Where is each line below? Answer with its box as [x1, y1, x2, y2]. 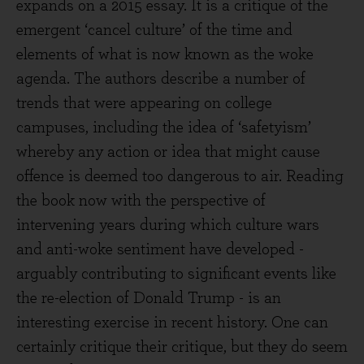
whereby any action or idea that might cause [16, 144, 320, 160]
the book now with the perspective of [16, 193, 266, 209]
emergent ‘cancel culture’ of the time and [16, 22, 292, 38]
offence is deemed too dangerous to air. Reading [16, 168, 344, 184]
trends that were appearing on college [16, 95, 272, 111]
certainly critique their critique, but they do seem [16, 339, 348, 355]
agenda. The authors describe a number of [16, 71, 305, 87]
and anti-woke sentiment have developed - [16, 241, 304, 258]
